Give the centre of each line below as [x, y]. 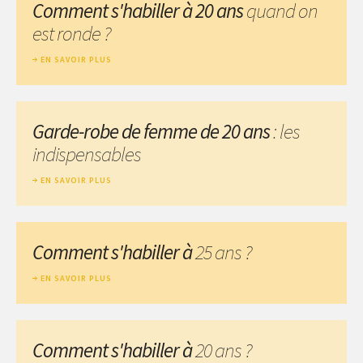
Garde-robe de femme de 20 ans [151, 131]
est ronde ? [72, 33]
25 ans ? [224, 252]
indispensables [87, 154]
